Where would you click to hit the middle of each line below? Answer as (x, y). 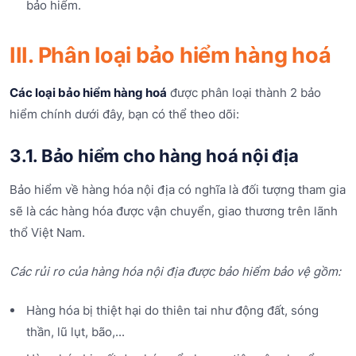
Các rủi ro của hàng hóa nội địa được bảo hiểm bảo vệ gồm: (175, 271)
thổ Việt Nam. (47, 232)
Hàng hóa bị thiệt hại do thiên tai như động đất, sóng (172, 311)
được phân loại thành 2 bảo (244, 92)
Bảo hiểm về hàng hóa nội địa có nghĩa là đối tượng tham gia (178, 189)
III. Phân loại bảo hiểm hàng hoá (170, 55)
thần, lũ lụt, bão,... (75, 332)
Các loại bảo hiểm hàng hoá (88, 92)
